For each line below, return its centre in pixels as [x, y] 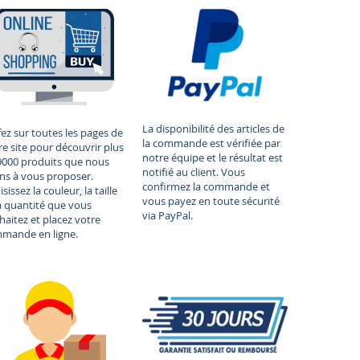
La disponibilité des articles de [214, 129]
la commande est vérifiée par [212, 143]
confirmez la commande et [207, 187]
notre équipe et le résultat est [213, 158]
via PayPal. [168, 216]
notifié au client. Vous [194, 172]
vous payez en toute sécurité [211, 201]
